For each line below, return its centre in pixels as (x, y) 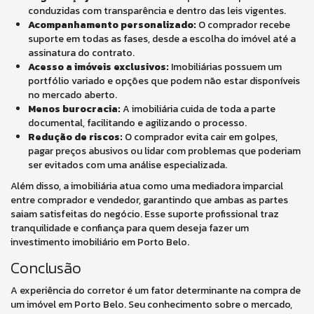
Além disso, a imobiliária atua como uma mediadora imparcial (147, 186)
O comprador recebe (243, 25)
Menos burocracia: (74, 109)
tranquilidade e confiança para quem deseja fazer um (130, 228)
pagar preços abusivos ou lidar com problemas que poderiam (164, 151)
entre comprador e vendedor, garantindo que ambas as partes (149, 200)
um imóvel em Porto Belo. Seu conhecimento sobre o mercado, (151, 305)
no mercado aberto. (73, 95)
